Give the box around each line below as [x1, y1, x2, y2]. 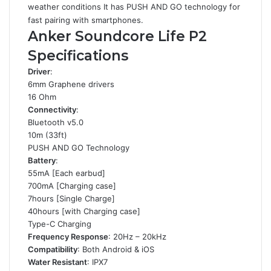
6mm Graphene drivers [28, 79, 114, 89]
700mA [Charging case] [28, 181, 116, 191]
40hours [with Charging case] [28, 206, 140, 216]
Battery [28, 155, 56, 165]
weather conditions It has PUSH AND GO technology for [28, 2, 240, 11]
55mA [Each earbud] [28, 168, 105, 178]
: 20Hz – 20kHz [108, 232, 166, 241]
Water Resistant [28, 257, 87, 267]
